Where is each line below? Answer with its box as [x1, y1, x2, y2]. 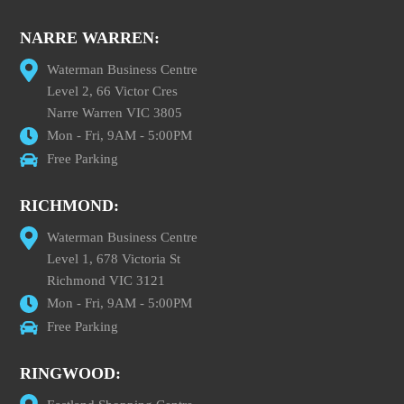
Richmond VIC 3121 [47, 272, 166, 288]
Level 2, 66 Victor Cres [47, 83, 179, 98]
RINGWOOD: [20, 363, 122, 382]
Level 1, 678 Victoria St [47, 251, 181, 266]
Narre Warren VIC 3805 [47, 105, 183, 120]
